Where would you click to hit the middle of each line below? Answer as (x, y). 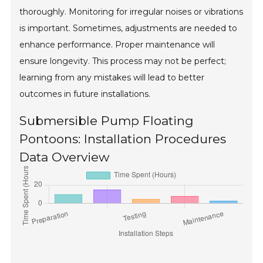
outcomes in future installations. (85, 94)
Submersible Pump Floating (107, 121)
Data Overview (65, 157)
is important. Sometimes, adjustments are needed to (129, 28)
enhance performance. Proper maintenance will (117, 45)
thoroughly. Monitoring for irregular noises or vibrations (131, 12)
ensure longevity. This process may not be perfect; (123, 61)
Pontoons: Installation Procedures (123, 139)
